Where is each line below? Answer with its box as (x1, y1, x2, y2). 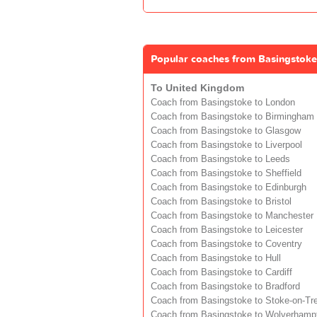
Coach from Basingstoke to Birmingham (151, 111, 314, 122)
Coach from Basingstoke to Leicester (151, 224, 303, 235)
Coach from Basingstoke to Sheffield (151, 168, 301, 178)
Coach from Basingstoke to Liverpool (151, 139, 302, 150)
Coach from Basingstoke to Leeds (151, 154, 290, 164)
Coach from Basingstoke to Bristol (151, 196, 292, 207)
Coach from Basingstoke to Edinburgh (151, 182, 306, 192)
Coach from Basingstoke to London (151, 97, 295, 108)
